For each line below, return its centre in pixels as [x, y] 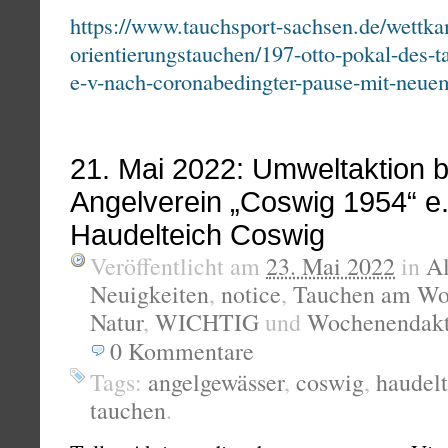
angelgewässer [216, 382]
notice [251, 294]
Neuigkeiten [149, 294]
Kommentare [191, 351]
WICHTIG [207, 322]
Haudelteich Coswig [197, 235]
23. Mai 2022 [330, 266]
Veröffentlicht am [178, 266]
